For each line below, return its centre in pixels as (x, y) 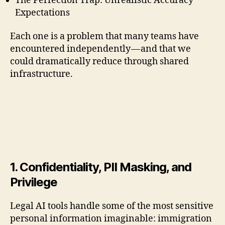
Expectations (42, 13)
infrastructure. (41, 74)
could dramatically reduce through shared (99, 62)
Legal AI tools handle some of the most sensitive (112, 206)
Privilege (34, 182)
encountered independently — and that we (100, 49)
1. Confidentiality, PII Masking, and (101, 167)
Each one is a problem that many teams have (104, 37)
